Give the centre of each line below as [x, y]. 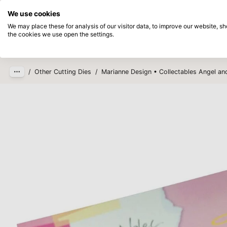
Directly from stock [120, 9]
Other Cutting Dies [63, 72]
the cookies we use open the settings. [61, 34]
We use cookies [34, 14]
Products [100, 42]
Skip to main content [57, 23]
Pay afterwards [194, 9]
